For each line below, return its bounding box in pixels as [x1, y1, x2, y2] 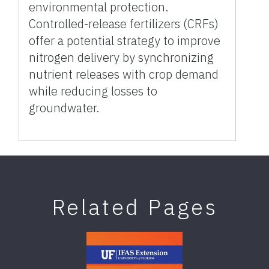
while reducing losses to [29, 82, 158, 99]
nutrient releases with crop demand [29, 65, 219, 82]
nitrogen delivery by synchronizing [29, 49, 214, 65]
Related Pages [51, 192, 218, 221]
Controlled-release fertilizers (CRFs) [29, 15, 219, 32]
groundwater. [29, 99, 100, 116]
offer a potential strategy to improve [29, 32, 221, 49]
